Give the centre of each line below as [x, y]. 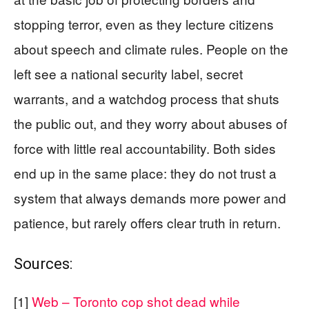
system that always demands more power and [150, 197]
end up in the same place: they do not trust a [145, 172]
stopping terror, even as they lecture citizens [144, 23]
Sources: [43, 263]
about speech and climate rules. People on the [151, 48]
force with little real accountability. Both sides [145, 148]
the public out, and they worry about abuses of [150, 123]
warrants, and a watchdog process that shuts [147, 98]
